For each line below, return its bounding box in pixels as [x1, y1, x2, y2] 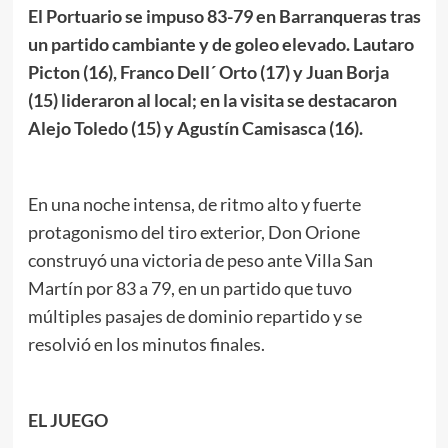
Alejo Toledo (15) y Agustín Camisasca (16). [27, 117, 363, 140]
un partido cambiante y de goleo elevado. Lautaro [27, 33, 414, 56]
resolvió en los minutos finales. [27, 333, 265, 356]
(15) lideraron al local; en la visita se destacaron [27, 89, 397, 112]
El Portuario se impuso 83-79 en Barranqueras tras [27, 5, 421, 28]
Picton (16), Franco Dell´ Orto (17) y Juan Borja [27, 61, 389, 84]
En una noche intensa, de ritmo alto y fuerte [27, 193, 361, 216]
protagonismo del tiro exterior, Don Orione [27, 221, 360, 244]
